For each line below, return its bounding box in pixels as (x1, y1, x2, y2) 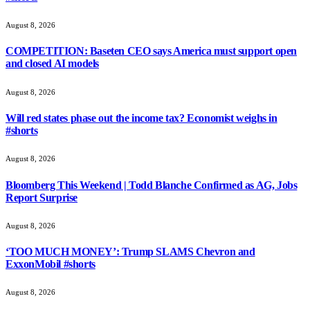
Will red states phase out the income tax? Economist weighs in (6, 111, 277, 124)
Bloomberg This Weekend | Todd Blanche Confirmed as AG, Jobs (6, 179, 298, 191)
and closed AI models (6, 57, 99, 70)
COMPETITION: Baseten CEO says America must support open (6, 45, 298, 57)
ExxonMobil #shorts (6, 258, 95, 271)
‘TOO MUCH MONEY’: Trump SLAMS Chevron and (6, 246, 255, 258)
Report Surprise (6, 191, 77, 203)
